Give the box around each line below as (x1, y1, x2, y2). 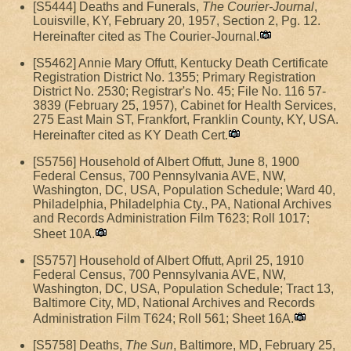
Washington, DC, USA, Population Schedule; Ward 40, (33, 183, 335, 197)
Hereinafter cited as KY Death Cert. (33, 128, 228, 142)
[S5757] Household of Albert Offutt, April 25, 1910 (33, 254, 304, 267)
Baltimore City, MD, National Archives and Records (33, 296, 315, 309)
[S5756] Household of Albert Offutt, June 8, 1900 (33, 155, 299, 168)
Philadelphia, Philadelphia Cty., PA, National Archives (33, 197, 331, 211)
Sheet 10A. (33, 227, 95, 241)
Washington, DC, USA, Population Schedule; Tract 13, (33, 282, 334, 295)
